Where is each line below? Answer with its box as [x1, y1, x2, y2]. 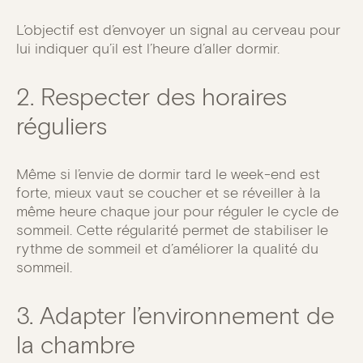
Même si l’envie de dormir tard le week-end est [16, 164, 320, 183]
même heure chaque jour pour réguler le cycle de [16, 202, 339, 220]
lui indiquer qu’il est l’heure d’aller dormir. [16, 39, 280, 58]
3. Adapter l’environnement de [16, 300, 335, 331]
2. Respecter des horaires [16, 81, 287, 112]
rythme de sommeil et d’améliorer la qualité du [16, 239, 318, 258]
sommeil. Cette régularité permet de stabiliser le [16, 220, 328, 239]
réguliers [16, 110, 107, 141]
